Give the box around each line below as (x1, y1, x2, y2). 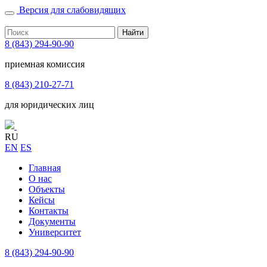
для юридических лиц (5, 100, 94, 110)
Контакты (29, 206, 69, 216)
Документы (29, 216, 76, 226)
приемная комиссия (5, 59, 85, 69)
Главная (29, 163, 61, 173)
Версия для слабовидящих (19, 5, 126, 15)
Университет (29, 227, 81, 237)
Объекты (29, 184, 65, 194)
